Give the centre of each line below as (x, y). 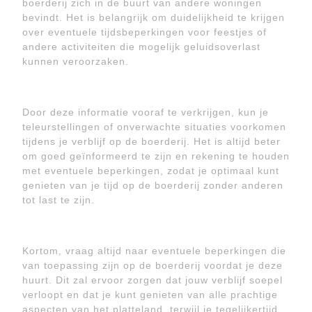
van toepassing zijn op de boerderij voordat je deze (153, 265)
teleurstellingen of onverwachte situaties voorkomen (154, 127)
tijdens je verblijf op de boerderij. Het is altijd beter (151, 141)
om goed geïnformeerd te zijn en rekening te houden (156, 156)
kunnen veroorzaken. (76, 61)
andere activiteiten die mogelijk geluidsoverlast (141, 47)
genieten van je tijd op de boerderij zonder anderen (153, 185)
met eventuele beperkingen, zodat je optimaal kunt (151, 171)
